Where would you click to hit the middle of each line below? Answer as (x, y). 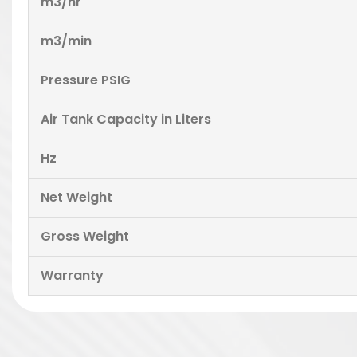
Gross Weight (85, 236)
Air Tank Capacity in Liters (126, 119)
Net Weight (76, 197)
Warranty (72, 275)
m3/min (66, 41)
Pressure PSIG (86, 80)
